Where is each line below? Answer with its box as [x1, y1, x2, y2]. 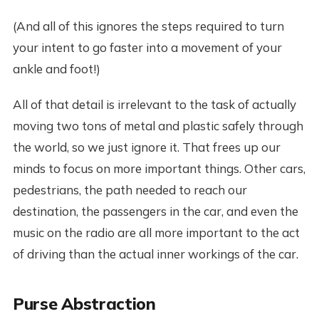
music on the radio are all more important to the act [12, 224, 300, 240]
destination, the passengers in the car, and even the [12, 203, 298, 219]
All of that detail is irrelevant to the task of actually [12, 96, 296, 112]
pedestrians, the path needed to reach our [12, 182, 247, 197]
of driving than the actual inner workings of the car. [12, 246, 298, 261]
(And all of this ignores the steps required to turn [12, 18, 284, 33]
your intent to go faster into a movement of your [12, 39, 282, 55]
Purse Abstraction [12, 293, 156, 314]
